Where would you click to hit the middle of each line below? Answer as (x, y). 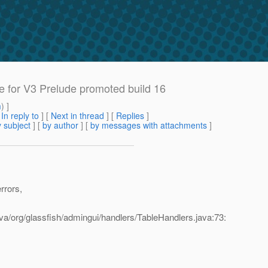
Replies (130, 116)
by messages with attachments (149, 125)
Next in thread (77, 116)
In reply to (20, 116)
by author (60, 125)
